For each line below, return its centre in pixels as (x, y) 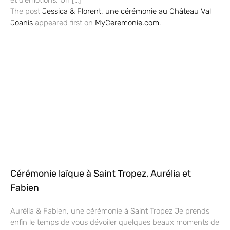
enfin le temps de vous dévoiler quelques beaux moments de (115, 222)
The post (26, 11)
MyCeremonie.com (127, 22)
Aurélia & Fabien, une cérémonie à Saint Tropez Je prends (110, 211)
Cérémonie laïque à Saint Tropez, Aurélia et (101, 173)
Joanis (22, 22)
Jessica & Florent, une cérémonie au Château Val (127, 11)
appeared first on (64, 22)
